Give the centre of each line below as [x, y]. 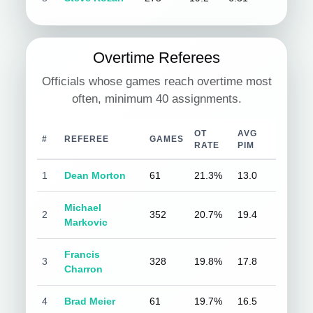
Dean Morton [95, 175]
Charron [84, 269]
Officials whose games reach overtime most [156, 81]
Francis [82, 254]
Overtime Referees [156, 58]
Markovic [86, 222]
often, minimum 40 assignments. [156, 99]
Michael [83, 208]
